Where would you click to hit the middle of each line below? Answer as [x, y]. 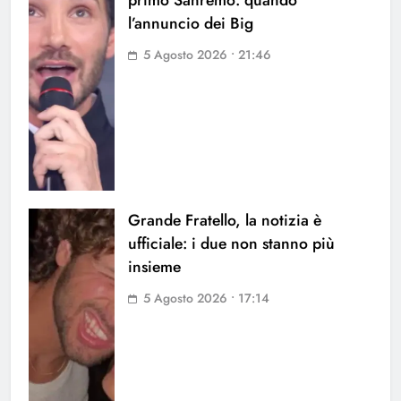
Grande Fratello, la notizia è [225, 221]
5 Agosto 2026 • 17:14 [206, 299]
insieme [154, 267]
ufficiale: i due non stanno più [231, 244]
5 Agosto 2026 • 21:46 [207, 55]
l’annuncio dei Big [191, 24]
